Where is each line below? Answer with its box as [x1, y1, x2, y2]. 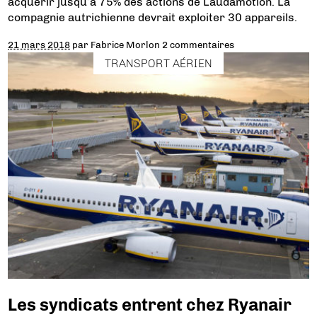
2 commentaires [162, 38, 235, 50]
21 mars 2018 [8, 38, 71, 50]
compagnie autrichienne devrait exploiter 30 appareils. [8, 10, 298, 24]
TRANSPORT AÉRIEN [105, 56, 212, 70]
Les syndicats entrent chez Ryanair [8, 294, 292, 315]
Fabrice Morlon [91, 38, 161, 50]
